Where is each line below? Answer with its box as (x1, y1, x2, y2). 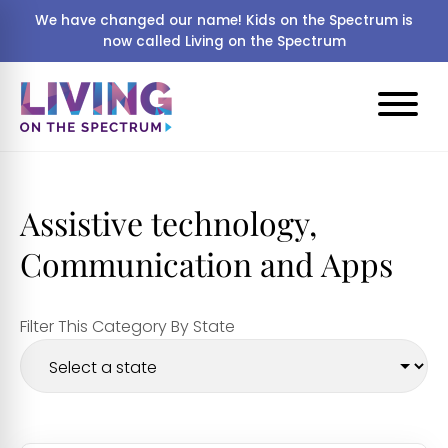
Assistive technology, (20, 201, 317, 244)
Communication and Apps (20, 242, 393, 285)
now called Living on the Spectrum (102, 32, 346, 51)
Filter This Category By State (20, 315, 235, 338)
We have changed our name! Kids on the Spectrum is (35, 11, 413, 30)
